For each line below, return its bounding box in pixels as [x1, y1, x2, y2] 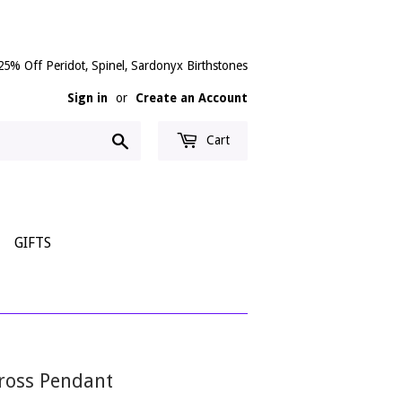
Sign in [67, 91, 108, 105]
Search [129, 131, 171, 148]
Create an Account [135, 91, 248, 105]
